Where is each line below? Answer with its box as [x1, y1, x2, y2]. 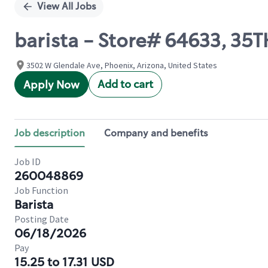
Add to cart [98, 77, 153, 92]
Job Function [14, 184, 68, 196]
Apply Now [23, 78, 80, 92]
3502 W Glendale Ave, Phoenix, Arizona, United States [26, 60, 217, 71]
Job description [14, 127, 85, 139]
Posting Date [14, 213, 69, 225]
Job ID [14, 156, 41, 167]
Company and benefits [104, 127, 208, 139]
